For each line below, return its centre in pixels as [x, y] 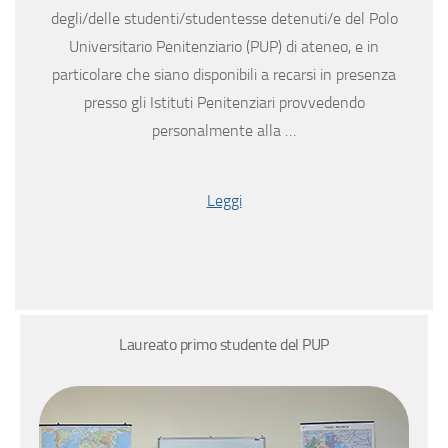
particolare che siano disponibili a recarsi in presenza [224, 75]
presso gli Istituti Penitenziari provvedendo [224, 103]
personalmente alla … [224, 131]
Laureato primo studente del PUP [224, 345]
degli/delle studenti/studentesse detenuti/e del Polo [224, 19]
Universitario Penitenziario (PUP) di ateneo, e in [224, 47]
